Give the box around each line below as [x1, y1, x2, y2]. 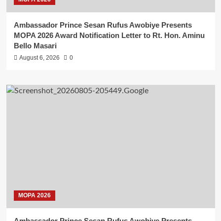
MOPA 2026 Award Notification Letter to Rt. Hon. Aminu [13, 31, 205, 39]
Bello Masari [13, 41, 57, 50]
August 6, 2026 [19, 54, 60, 61]
